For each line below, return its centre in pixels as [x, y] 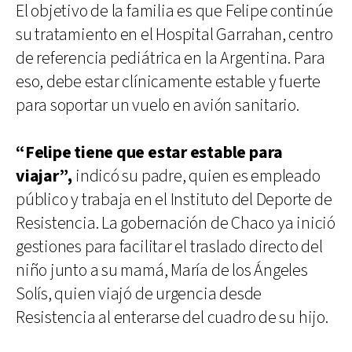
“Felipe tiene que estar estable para [150, 152]
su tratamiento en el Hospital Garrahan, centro [174, 35]
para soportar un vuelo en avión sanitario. [158, 105]
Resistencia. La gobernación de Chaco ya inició [176, 223]
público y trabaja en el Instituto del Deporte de [174, 200]
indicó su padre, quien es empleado [196, 176]
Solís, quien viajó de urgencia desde [139, 294]
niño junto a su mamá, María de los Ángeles [162, 270]
